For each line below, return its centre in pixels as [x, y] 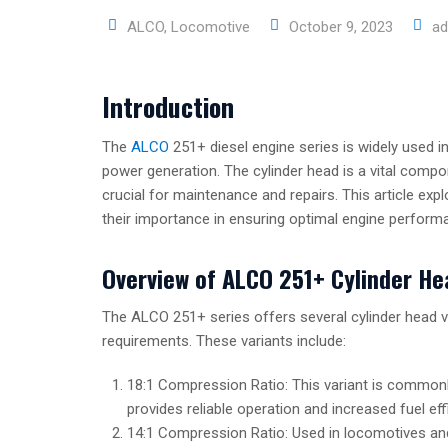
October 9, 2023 [341, 27]
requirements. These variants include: [224, 341]
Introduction [168, 107]
